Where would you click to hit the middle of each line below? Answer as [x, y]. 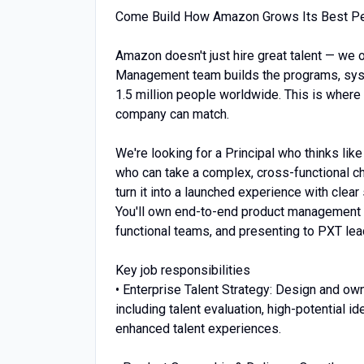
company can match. [172, 114]
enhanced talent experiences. [198, 329]
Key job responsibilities [183, 270]
